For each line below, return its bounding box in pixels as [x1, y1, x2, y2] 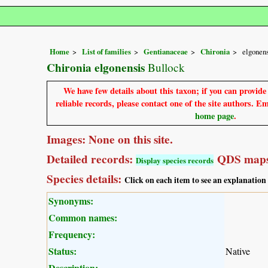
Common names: [48, 210, 117, 224]
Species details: [47, 170, 124, 187]
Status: [48, 243, 77, 258]
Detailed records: [47, 150, 136, 167]
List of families [82, 45, 131, 57]
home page [194, 109, 234, 122]
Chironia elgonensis [47, 59, 145, 76]
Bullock [145, 59, 185, 75]
